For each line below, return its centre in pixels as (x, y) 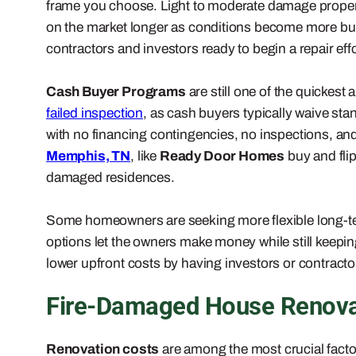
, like (145, 156)
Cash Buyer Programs (116, 91)
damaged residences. (110, 177)
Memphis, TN (89, 156)
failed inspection (95, 113)
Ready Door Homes (222, 156)
